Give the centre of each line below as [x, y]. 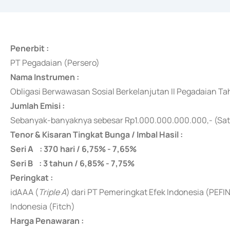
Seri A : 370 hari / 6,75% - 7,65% [73, 149]
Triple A [52, 192]
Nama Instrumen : [45, 77]
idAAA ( [24, 192]
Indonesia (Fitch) [43, 206]
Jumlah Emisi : [37, 106]
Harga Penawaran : [47, 221]
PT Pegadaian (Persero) [55, 63]
